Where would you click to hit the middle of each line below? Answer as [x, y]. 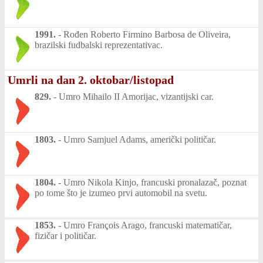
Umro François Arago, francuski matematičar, [148, 225]
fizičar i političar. [65, 236]
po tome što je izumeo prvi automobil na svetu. [121, 193]
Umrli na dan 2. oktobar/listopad [91, 80]
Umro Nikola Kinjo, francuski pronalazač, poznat [155, 183]
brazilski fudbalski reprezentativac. [99, 45]
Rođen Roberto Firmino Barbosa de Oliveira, [147, 35]
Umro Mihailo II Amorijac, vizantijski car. [136, 97]
